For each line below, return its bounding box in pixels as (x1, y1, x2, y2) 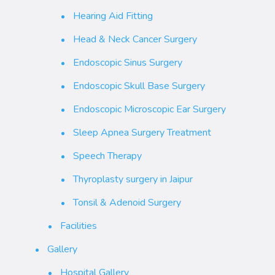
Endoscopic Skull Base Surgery (72, 79, 205, 93)
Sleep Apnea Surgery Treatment (72, 125, 211, 139)
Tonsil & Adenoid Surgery (72, 195, 181, 209)
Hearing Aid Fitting (72, 9, 153, 23)
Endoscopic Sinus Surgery (72, 55, 182, 69)
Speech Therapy (72, 149, 142, 163)
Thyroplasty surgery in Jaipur (72, 172, 193, 186)
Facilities (60, 219, 97, 233)
